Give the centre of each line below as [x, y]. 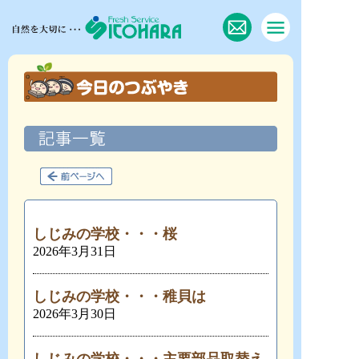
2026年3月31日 [75, 251]
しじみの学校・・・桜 [105, 234]
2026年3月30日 [75, 314]
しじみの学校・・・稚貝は [119, 296]
